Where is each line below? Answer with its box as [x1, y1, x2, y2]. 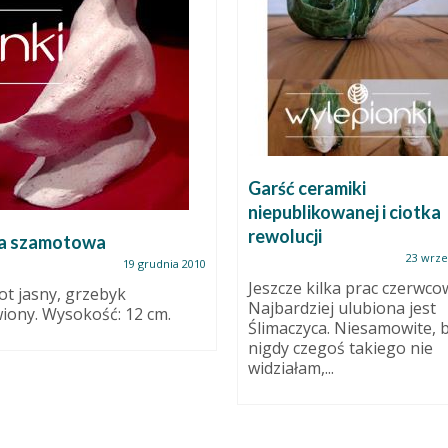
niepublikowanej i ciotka [247, 201, 441, 223]
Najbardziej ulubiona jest [247, 297, 436, 319]
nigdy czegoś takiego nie [247, 337, 433, 359]
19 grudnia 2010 [122, 256, 206, 271]
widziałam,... [247, 357, 334, 379]
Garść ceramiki [247, 177, 366, 199]
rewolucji [247, 225, 322, 247]
